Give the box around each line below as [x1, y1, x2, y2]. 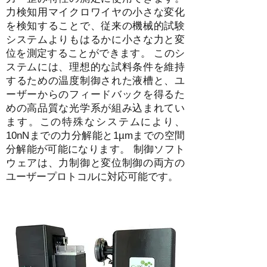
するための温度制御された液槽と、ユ [6, 75, 185, 86]
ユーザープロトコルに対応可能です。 [6, 171, 178, 182]
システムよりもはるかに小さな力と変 [6, 34, 185, 45]
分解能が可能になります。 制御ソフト [6, 144, 185, 155]
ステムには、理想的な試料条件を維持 [6, 61, 185, 73]
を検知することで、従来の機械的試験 [6, 20, 185, 32]
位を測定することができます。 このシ [6, 48, 185, 59]
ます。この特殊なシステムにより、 [6, 116, 185, 128]
